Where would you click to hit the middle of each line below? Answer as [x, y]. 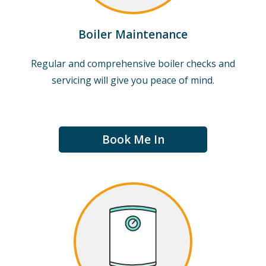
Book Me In [133, 140]
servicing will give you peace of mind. [133, 80]
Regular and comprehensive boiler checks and [133, 64]
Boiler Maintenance [133, 34]
